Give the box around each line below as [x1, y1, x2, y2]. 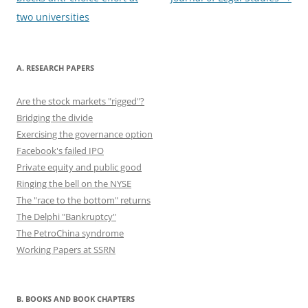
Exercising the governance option [16, 127, 153, 140]
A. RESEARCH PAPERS [16, 62, 94, 73]
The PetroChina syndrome [16, 226, 124, 239]
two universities [16, 10, 89, 23]
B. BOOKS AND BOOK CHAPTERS [16, 293, 135, 304]
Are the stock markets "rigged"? [16, 94, 144, 107]
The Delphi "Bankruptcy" [16, 210, 116, 223]
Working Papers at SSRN [16, 243, 115, 256]
